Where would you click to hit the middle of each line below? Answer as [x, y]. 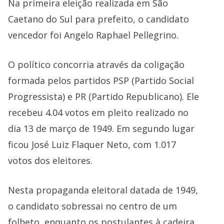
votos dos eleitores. [50, 160]
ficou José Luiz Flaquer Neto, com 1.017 [92, 144]
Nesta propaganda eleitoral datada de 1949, [103, 190]
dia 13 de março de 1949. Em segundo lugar [101, 128]
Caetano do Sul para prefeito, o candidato [98, 19]
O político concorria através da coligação [96, 64]
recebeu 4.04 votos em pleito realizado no [98, 112]
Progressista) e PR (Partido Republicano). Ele [103, 96]
